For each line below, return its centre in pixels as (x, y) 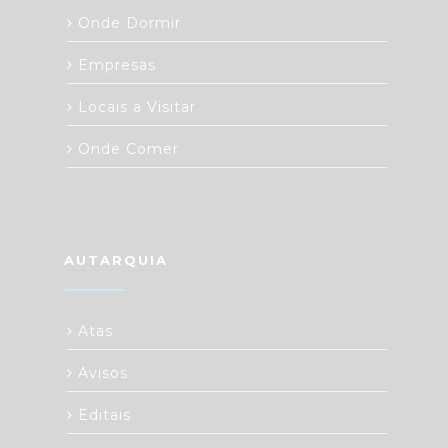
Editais (102, 415)
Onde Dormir (127, 23)
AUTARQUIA (116, 260)
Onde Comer (126, 149)
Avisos (100, 373)
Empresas (114, 65)
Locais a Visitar (134, 107)
